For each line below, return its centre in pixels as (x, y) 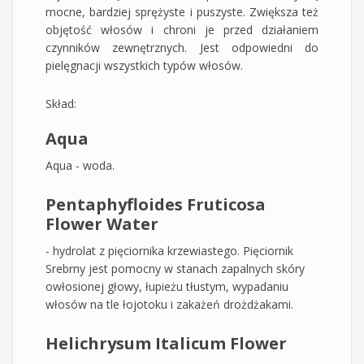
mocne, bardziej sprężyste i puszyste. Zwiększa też (182, 11)
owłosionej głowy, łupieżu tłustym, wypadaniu (167, 286)
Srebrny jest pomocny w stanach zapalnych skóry (175, 268)
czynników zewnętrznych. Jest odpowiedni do (182, 47)
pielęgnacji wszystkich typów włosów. (144, 65)
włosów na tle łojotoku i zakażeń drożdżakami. (169, 304)
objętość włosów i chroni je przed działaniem (182, 29)
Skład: (63, 103)
